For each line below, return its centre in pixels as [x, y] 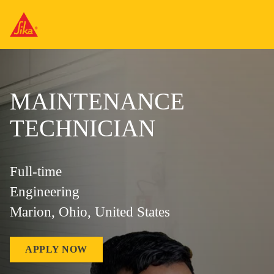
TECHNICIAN [83, 128]
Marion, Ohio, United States [90, 212]
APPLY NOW [56, 249]
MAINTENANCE [97, 101]
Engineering [45, 192]
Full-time [36, 172]
